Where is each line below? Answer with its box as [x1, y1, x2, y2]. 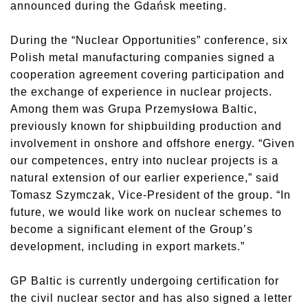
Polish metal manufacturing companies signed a [10, 52, 275, 63]
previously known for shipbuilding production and [10, 120, 282, 132]
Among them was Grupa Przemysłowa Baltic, [10, 103, 257, 115]
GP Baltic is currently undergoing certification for [10, 275, 279, 287]
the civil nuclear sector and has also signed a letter [10, 292, 292, 304]
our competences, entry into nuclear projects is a [10, 155, 278, 166]
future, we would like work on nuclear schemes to [10, 206, 282, 218]
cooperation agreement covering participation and [10, 69, 285, 80]
